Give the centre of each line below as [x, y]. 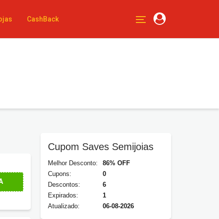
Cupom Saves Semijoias [101, 147]
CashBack [43, 19]
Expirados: [63, 195]
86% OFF [116, 163]
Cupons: [60, 174]
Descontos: [64, 185]
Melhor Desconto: [73, 163]
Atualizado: [64, 206]
